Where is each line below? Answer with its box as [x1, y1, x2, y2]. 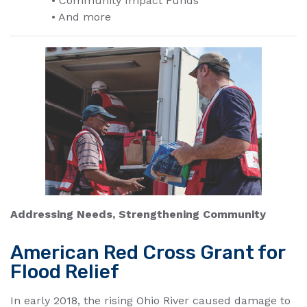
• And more [51, 10, 111, 24]
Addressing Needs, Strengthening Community [10, 208, 266, 221]
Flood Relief [10, 260, 119, 284]
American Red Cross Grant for [10, 241, 285, 265]
